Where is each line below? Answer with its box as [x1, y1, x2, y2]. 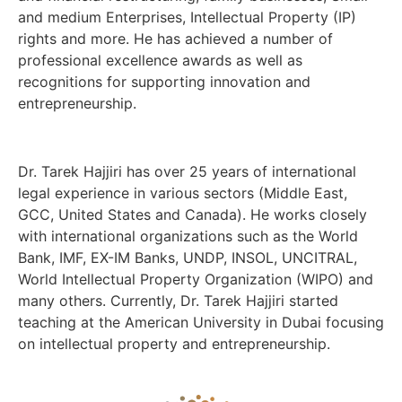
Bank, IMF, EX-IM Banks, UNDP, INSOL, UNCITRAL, [18, 249, 357, 267]
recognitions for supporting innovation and [18, 72, 310, 91]
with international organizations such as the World [18, 227, 358, 246]
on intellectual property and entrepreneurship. [18, 335, 330, 354]
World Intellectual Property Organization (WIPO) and [18, 270, 373, 289]
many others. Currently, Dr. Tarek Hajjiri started [18, 292, 338, 310]
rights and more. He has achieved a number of [18, 29, 333, 48]
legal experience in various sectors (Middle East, [18, 184, 347, 203]
